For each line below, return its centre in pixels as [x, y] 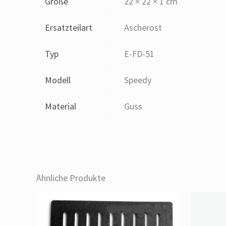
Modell [58, 80]
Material [61, 106]
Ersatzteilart [69, 27]
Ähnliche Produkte [71, 178]
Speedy [138, 80]
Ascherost [143, 27]
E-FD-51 [139, 54]
